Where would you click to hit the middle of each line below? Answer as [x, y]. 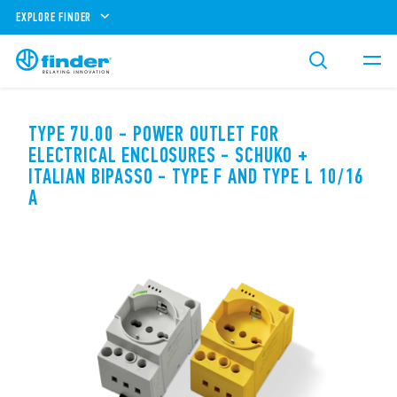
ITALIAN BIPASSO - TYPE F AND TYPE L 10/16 [196, 176]
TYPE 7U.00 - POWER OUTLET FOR [154, 134]
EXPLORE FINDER [54, 17]
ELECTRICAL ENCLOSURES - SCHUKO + [168, 155]
